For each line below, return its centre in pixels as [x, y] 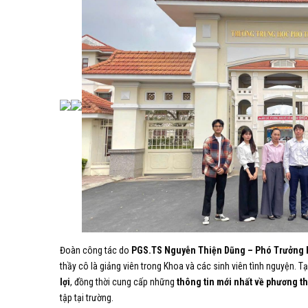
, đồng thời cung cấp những [123, 282]
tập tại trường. [87, 297]
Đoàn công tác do [96, 250]
